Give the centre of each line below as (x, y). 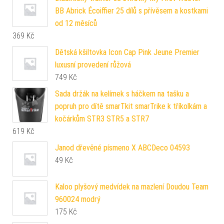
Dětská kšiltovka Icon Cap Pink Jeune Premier (127, 52)
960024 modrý (78, 199)
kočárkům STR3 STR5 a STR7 (102, 118)
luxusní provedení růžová (93, 64)
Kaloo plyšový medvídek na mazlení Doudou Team (132, 186)
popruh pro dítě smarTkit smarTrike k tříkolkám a (131, 106)
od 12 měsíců (76, 23)
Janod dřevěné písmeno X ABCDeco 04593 (122, 147)
